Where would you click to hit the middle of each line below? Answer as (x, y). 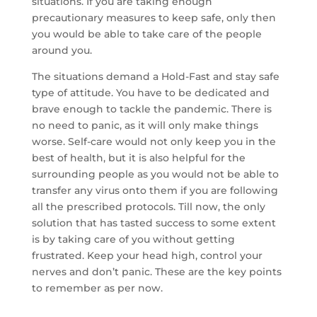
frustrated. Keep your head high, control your (147, 255)
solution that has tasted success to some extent (154, 223)
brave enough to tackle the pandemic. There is (151, 109)
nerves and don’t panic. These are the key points (156, 272)
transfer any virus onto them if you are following (155, 190)
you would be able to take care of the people (146, 34)
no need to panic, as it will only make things (145, 125)
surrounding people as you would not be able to (155, 174)
